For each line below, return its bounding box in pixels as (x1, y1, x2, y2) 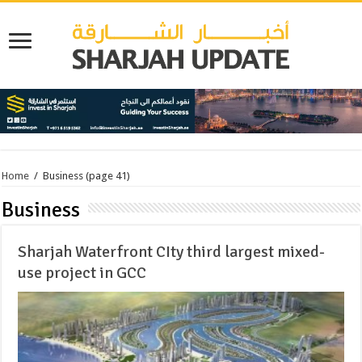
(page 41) (83, 170, 131, 183)
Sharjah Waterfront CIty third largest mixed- (18, 242, 326, 263)
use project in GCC (18, 263, 147, 284)
